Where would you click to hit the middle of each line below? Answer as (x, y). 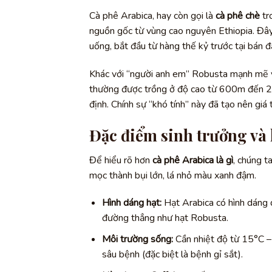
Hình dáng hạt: (131, 203)
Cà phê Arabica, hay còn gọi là (152, 16)
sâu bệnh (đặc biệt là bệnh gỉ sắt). (172, 254)
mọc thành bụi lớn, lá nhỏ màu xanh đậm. (173, 175)
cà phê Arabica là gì (193, 160)
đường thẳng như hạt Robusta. (165, 218)
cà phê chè (238, 16)
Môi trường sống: (137, 239)
